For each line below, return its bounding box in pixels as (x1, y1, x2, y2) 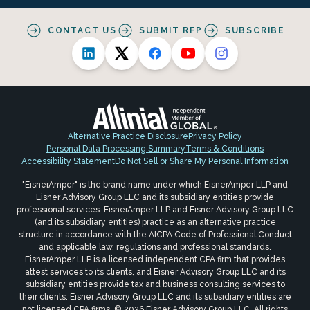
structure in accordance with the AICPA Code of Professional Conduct (18, 229, 292, 239)
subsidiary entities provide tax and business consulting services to (25, 279, 285, 289)
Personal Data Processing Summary (46, 143, 185, 154)
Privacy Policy (188, 131, 242, 141)
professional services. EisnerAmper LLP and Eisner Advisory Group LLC (17, 204, 293, 215)
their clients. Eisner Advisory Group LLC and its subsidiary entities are (19, 291, 291, 302)
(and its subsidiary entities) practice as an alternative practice (34, 217, 276, 227)
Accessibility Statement (21, 156, 115, 166)
